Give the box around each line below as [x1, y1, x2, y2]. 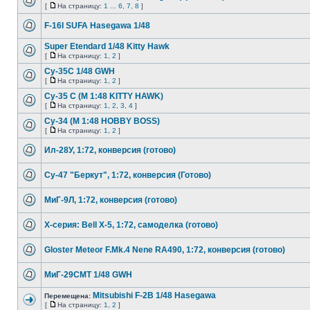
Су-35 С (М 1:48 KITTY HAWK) [44, 91, 163, 101]
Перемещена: [44, 292, 93, 300]
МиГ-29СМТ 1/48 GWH [44, 270, 132, 280]
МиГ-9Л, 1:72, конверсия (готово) [44, 195, 177, 205]
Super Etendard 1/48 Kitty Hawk [44, 42, 170, 51]
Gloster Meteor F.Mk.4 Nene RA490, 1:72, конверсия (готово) [44, 245, 285, 255]
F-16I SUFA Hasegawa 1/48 [44, 21, 150, 30]
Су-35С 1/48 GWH [44, 66, 115, 76]
